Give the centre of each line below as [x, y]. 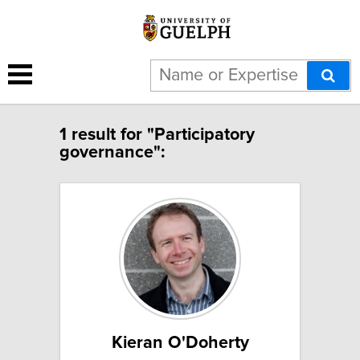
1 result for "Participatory [157, 135]
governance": [112, 152]
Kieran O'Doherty [180, 343]
